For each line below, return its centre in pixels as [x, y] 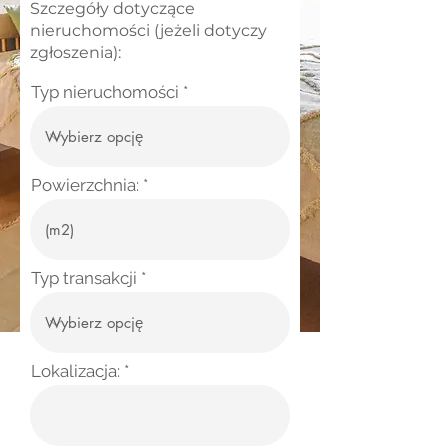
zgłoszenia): [75, 52]
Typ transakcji [84, 278]
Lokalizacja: [75, 371]
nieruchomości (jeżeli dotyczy [148, 30]
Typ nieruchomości [105, 92]
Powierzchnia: [85, 185]
